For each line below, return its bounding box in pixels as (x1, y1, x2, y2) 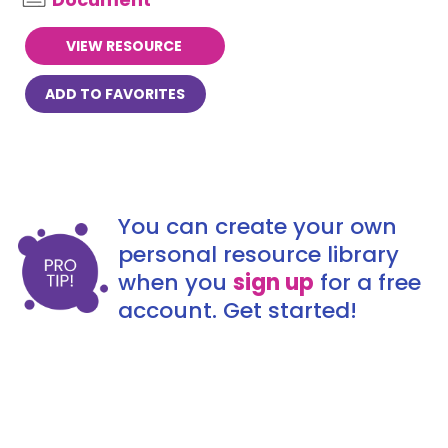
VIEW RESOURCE (66, 36, 183, 56)
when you (117, 267, 233, 298)
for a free (313, 267, 421, 298)
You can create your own (117, 211, 397, 242)
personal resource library (117, 239, 399, 270)
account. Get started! (117, 295, 357, 326)
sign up (232, 267, 314, 298)
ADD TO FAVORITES (44, 84, 185, 104)
